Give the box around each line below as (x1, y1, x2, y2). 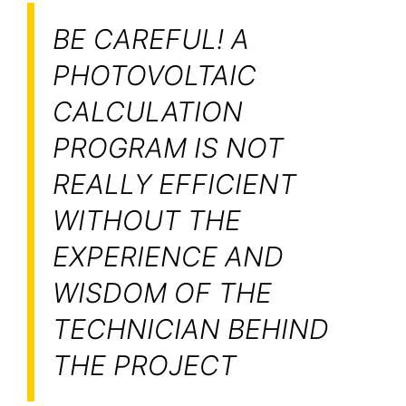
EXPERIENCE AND (53, 239, 284, 273)
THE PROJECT (53, 348, 237, 382)
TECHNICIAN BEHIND (53, 312, 329, 345)
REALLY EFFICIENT (53, 167, 296, 200)
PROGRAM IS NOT (53, 130, 284, 164)
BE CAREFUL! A (53, 22, 249, 55)
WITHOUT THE (53, 203, 241, 237)
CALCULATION (53, 94, 243, 128)
